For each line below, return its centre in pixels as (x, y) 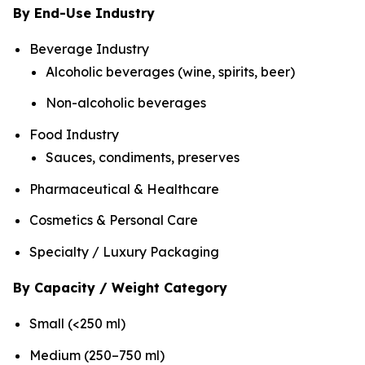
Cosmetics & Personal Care (114, 220)
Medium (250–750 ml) (97, 355)
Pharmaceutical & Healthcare (124, 189)
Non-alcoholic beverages (126, 103)
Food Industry (74, 135)
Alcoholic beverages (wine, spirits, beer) (170, 71)
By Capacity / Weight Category (120, 288)
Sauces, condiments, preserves (143, 158)
